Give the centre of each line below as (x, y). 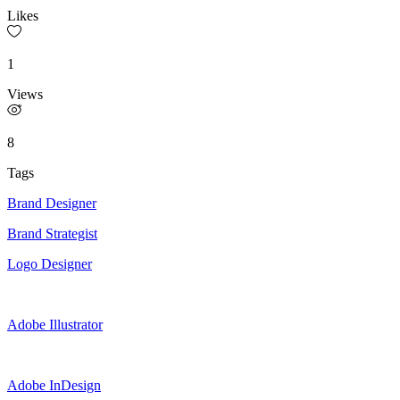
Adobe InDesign (54, 385)
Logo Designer (50, 263)
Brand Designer (52, 203)
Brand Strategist (52, 233)
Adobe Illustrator (55, 324)
